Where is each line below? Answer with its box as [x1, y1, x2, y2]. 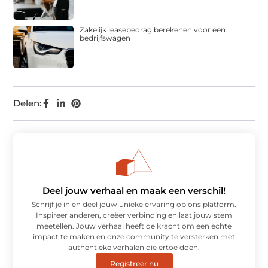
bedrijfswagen [80, 33, 131, 43]
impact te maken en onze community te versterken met [33, 232, 235, 241]
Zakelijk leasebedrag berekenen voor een [80, 25, 226, 35]
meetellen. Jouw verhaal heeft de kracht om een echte [36, 221, 232, 230]
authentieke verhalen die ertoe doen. [68, 242, 200, 252]
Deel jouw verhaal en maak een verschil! [42, 184, 226, 196]
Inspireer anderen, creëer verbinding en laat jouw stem [36, 210, 232, 220]
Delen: [13, 97, 42, 109]
